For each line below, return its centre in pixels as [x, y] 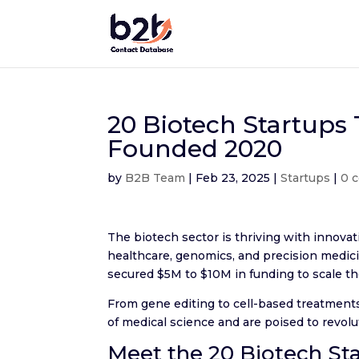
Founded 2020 [195, 149]
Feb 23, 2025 [233, 178]
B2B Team [155, 178]
